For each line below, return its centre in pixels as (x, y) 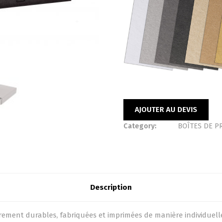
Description (111, 188)
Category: (140, 126)
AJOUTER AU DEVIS (166, 109)
